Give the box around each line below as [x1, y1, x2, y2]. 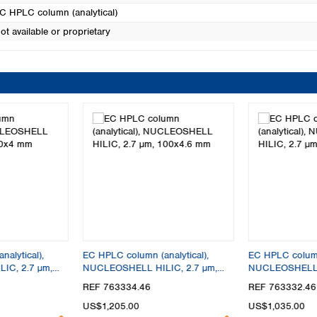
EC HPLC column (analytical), [83, 249, 209, 261]
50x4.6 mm [248, 275, 296, 287]
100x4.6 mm [83, 275, 137, 287]
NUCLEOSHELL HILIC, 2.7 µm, [83, 262, 218, 274]
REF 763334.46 [83, 281, 151, 294]
